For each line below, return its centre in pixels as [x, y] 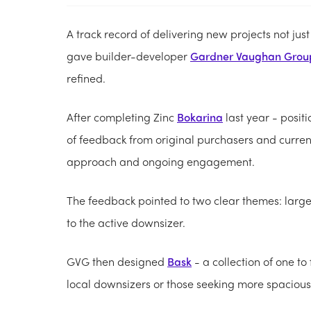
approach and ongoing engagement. [161, 161]
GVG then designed [117, 261]
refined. [87, 78]
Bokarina [200, 117]
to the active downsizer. [126, 222]
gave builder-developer [128, 56]
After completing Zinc [122, 117]
